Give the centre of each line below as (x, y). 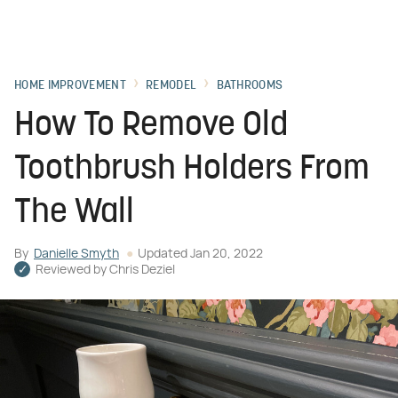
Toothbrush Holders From (192, 170)
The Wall (74, 214)
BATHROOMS (250, 86)
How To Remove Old (151, 127)
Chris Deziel (142, 270)
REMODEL (171, 86)
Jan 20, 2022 (227, 254)
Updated (164, 254)
